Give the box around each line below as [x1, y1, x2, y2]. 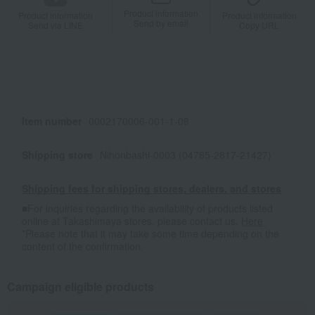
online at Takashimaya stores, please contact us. [22, 214, 241, 229]
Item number [22, 114, 82, 129]
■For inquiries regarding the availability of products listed [22, 201, 273, 216]
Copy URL [239, 19, 280, 32]
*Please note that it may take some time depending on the [22, 226, 279, 241]
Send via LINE [28, 18, 84, 31]
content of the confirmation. [22, 239, 143, 254]
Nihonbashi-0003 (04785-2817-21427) [100, 148, 271, 162]
